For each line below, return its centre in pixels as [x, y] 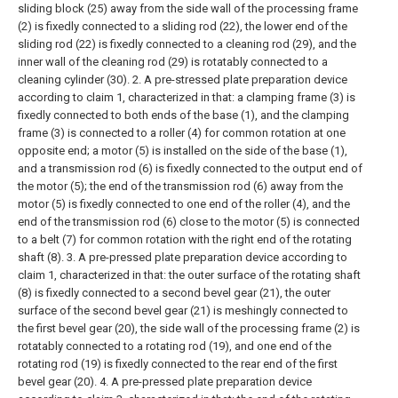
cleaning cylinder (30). [74, 80]
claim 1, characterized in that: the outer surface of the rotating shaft [189, 275]
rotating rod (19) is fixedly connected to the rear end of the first [178, 364]
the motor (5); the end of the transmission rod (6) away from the [180, 186]
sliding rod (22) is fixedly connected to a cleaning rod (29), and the [187, 44]
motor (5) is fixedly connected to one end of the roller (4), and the [184, 204]
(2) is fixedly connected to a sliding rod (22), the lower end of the [183, 26]
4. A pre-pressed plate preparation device [206, 382]
